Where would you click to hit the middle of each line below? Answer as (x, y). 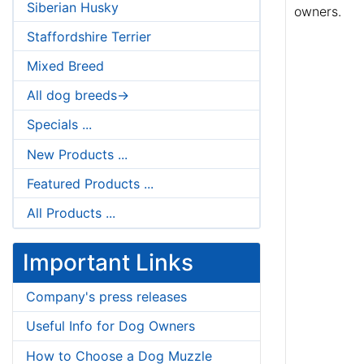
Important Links (108, 262)
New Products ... (77, 154)
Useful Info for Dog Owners (110, 326)
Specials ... (59, 125)
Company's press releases (106, 297)
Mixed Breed (65, 66)
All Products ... (71, 212)
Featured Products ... (90, 183)
